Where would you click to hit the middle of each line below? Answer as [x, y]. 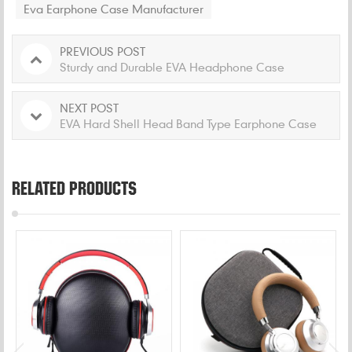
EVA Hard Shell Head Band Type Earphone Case [188, 123]
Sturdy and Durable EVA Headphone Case [172, 66]
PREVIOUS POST [103, 51]
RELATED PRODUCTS [74, 188]
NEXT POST [89, 107]
